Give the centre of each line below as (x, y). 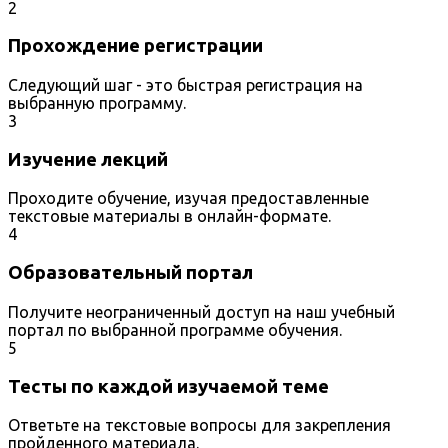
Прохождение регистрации (135, 46)
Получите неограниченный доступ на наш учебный (201, 311)
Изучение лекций (88, 159)
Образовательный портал (130, 273)
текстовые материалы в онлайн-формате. (169, 216)
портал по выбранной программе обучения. (175, 329)
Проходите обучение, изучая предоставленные (188, 198)
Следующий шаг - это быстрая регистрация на (185, 84)
